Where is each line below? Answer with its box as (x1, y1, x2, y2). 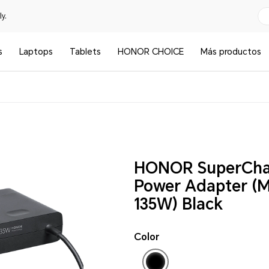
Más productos (201, 47, 262, 56)
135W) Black (134, 195, 223, 213)
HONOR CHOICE (118, 47, 184, 56)
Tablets (70, 47, 101, 56)
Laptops (19, 47, 53, 56)
